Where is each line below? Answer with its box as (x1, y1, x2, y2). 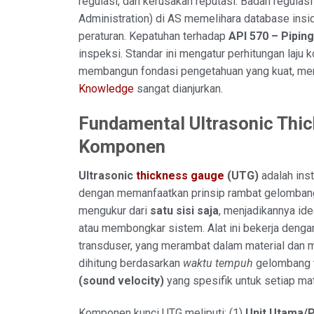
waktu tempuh (183, 257, 253, 271)
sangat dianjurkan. (134, 81, 223, 95)
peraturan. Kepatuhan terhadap (78, 29, 228, 43)
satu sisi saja (150, 204, 219, 218)
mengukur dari (78, 204, 150, 218)
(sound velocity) (78, 274, 164, 288)
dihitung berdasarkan (78, 257, 183, 271)
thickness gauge (136, 169, 224, 183)
